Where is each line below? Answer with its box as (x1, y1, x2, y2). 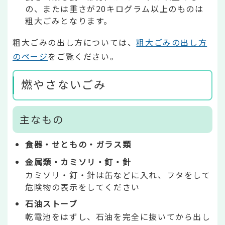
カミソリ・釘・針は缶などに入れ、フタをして (25, 169, 211, 181)
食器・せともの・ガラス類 (25, 138, 132, 151)
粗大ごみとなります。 (25, 14, 113, 27)
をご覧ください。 (48, 50, 119, 62)
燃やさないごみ (21, 76, 106, 92)
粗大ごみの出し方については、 (13, 36, 137, 48)
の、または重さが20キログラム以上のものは (25, 2, 204, 15)
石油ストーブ (25, 197, 78, 210)
